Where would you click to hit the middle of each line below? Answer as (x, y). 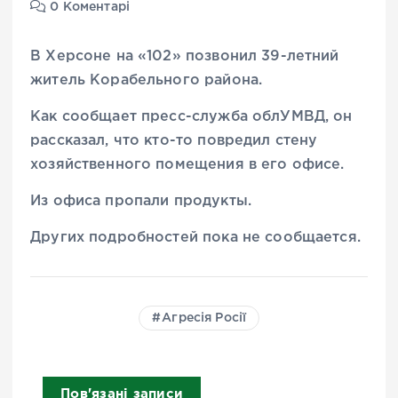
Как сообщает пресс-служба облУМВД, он (191, 117)
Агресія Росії (204, 318)
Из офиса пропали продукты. (141, 202)
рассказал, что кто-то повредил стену (174, 141)
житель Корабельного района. (147, 80)
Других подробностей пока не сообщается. (195, 238)
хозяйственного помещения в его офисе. (187, 165)
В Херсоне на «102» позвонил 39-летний (185, 56)
